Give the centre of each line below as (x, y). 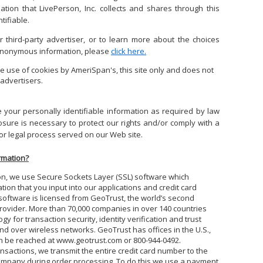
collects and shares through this (158, 8)
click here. (129, 51)
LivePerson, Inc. (68, 8)
